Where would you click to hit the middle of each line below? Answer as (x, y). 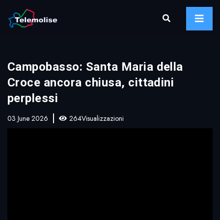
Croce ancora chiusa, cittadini (91, 82)
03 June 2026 (28, 118)
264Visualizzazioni (96, 118)
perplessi (33, 98)
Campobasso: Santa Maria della (95, 67)
